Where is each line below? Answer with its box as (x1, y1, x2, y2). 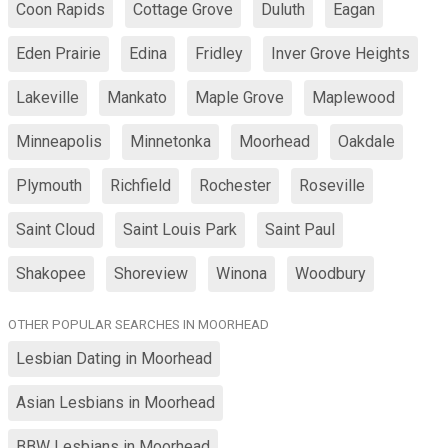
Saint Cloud (16, 220, 95, 239)
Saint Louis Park (123, 220, 237, 239)
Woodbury (295, 264, 366, 283)
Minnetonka (130, 132, 211, 151)
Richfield (110, 176, 171, 195)
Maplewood (312, 88, 395, 107)
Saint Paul (265, 220, 335, 239)
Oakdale (338, 132, 395, 151)
